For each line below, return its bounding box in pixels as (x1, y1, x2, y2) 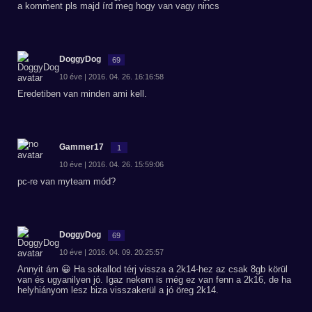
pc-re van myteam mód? (17, 176, 116, 187)
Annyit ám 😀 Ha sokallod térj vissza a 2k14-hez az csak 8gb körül (17, 264, 288, 274)
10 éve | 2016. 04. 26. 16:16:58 (59, 72, 164, 81)
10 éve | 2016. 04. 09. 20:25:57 (59, 248, 164, 256)
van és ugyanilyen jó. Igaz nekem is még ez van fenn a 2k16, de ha (17, 274, 291, 285)
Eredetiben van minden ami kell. (17, 88, 147, 99)
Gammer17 (59, 142, 104, 152)
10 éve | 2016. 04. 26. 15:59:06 (59, 160, 164, 169)
